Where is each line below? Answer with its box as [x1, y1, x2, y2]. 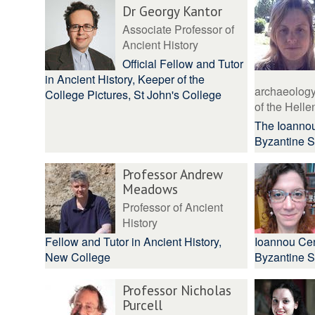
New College [45, 249, 110, 265]
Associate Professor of [122, 21, 234, 37]
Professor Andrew [122, 165, 223, 183]
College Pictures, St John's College [45, 86, 221, 103]
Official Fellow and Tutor [122, 56, 243, 72]
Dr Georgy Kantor [122, 2, 222, 20]
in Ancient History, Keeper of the [45, 71, 205, 87]
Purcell [122, 296, 162, 314]
